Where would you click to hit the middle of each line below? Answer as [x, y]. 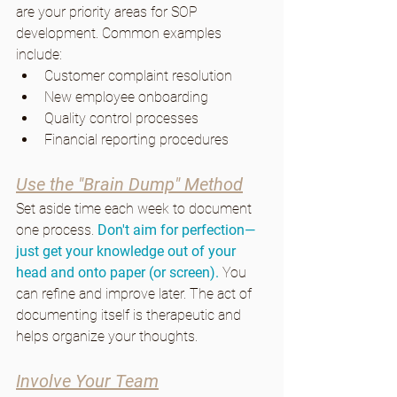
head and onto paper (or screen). [119, 272]
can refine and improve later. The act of [136, 293]
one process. [57, 230]
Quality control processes [121, 118]
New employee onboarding [126, 97]
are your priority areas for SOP [109, 12]
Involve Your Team [87, 381]
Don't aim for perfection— [176, 230]
